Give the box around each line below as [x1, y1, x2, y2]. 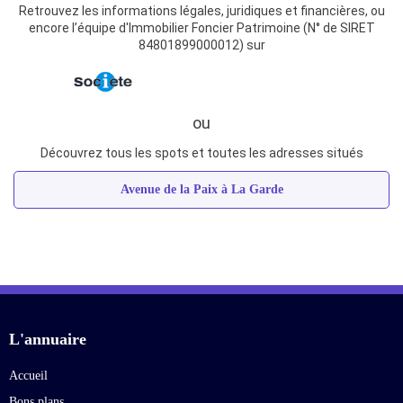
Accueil [9, 369, 48, 383]
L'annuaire [9, 330, 86, 349]
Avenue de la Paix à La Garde [120, 183, 283, 197]
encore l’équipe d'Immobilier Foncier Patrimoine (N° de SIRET [28, 21, 375, 36]
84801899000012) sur [138, 38, 265, 53]
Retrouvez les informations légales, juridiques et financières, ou [18, 4, 385, 19]
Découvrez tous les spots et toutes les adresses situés [40, 146, 363, 161]
